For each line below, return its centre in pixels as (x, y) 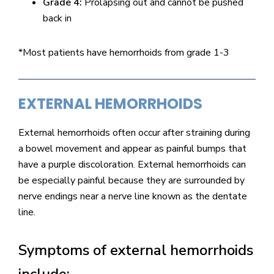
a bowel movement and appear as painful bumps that (132, 148)
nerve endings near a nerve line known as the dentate (133, 196)
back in (57, 18)
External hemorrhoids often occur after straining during (134, 132)
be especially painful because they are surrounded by (131, 180)
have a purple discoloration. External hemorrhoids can (132, 164)
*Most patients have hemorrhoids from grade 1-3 (124, 52)
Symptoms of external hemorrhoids (136, 250)
